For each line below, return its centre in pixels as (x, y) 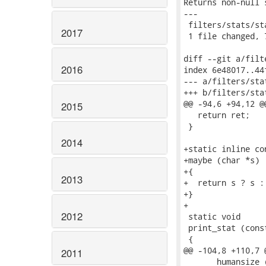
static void (212, 216)
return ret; (217, 115)
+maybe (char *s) (221, 160)
